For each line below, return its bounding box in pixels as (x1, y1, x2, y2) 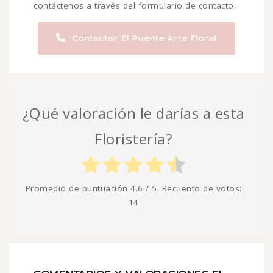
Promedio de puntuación (25, 182, 130, 194)
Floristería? (94, 128, 172, 149)
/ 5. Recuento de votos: (143, 182, 242, 194)
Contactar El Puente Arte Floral (69, 34, 218, 43)
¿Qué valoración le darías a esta (22, 102, 245, 123)
